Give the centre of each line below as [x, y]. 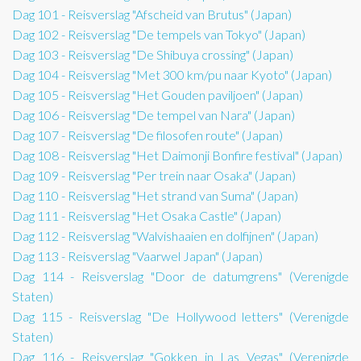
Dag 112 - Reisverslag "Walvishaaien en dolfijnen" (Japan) [165, 236]
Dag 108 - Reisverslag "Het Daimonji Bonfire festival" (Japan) [177, 156]
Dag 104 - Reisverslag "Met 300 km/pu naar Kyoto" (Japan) [172, 75]
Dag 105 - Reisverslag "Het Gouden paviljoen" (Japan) [158, 95]
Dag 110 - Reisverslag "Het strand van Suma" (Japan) [155, 196]
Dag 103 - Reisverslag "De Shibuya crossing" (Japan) [153, 55]
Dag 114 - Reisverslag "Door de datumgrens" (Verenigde [180, 276]
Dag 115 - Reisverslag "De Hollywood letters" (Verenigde [180, 317]
